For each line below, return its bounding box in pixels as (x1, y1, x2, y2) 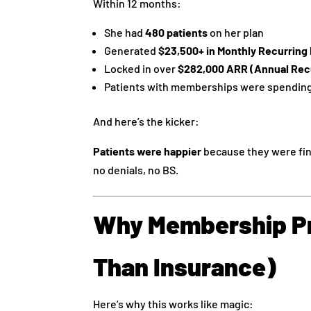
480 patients (145, 25, 208, 39)
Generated (104, 43, 159, 57)
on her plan (208, 25, 264, 39)
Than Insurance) (93, 251, 277, 281)
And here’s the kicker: (93, 114, 200, 128)
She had (104, 25, 146, 39)
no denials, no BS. (93, 162, 179, 176)
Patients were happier (93, 144, 202, 158)
